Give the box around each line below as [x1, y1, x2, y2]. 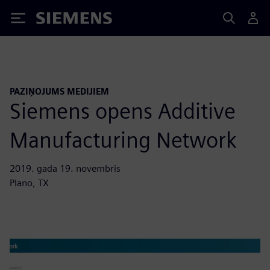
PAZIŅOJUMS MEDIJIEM [10, 86, 109, 96]
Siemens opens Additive [10, 97, 236, 124]
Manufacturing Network [10, 126, 237, 153]
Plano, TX [10, 177, 49, 189]
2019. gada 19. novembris [10, 162, 121, 174]
